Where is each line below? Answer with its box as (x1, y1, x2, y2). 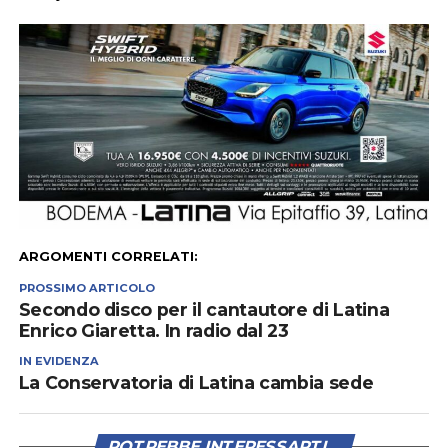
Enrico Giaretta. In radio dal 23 (18, 320, 289, 342)
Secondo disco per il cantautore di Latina (18, 299, 390, 321)
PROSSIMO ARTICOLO (18, 281, 155, 296)
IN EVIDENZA (18, 354, 99, 369)
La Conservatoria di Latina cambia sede (18, 372, 374, 394)
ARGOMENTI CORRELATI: (18, 249, 198, 265)
